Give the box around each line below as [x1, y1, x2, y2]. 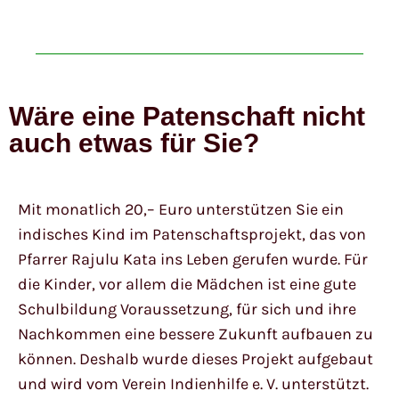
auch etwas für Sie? [9, 128, 259, 159]
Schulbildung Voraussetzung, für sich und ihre [18, 299, 356, 320]
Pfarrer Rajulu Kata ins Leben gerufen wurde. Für [18, 249, 368, 270]
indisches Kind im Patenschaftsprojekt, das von [18, 224, 366, 245]
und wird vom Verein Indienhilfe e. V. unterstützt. [18, 374, 369, 395]
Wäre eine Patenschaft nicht [9, 102, 365, 132]
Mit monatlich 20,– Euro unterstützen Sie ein [18, 199, 344, 220]
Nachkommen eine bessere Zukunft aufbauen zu [18, 324, 373, 345]
